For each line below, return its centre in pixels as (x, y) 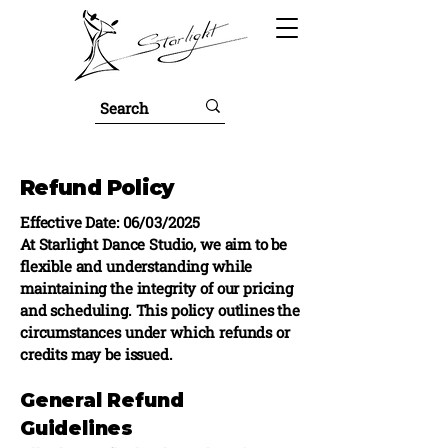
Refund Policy (97, 187)
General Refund (102, 400)
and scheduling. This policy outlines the (160, 310)
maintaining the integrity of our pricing (157, 288)
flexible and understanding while (136, 266)
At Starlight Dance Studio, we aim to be (154, 244)
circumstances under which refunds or (155, 332)
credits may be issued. (96, 354)
